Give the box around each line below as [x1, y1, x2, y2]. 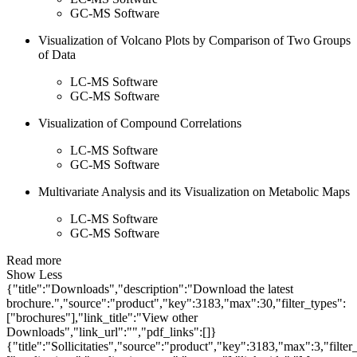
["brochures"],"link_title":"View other [6, 311, 198, 325]
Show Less [6, 268, 62, 282]
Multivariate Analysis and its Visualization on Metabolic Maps [38, 185, 350, 199]
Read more [6, 253, 61, 268]
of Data [38, 48, 76, 62]
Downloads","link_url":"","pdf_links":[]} [6, 325, 217, 339]
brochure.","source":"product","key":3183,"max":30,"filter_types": [6, 296, 346, 311]
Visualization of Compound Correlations [38, 116, 241, 131]
